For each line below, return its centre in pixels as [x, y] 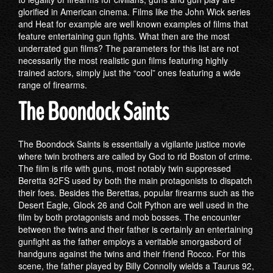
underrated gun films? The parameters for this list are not [129, 48]
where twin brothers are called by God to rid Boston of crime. [135, 156]
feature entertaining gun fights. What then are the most [124, 36]
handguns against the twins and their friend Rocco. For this [132, 253]
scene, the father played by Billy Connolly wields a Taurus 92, [136, 266]
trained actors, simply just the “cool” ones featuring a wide [129, 73]
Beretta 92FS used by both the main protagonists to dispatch [135, 180]
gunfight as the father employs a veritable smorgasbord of [130, 241]
